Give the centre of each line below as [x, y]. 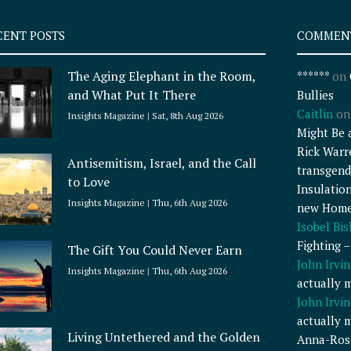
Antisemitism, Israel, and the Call [162, 163]
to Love [89, 181]
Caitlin [315, 114]
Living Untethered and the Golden [164, 337]
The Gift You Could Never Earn [155, 250]
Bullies [315, 95]
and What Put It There [134, 95]
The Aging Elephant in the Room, [162, 76]
